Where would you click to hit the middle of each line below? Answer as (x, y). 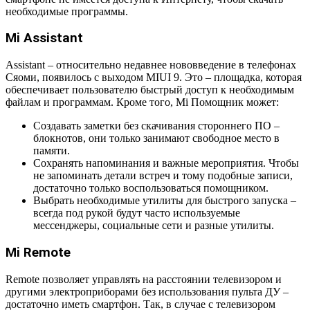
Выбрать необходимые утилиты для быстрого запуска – (165, 201)
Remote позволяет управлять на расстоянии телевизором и (144, 279)
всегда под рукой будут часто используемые (137, 213)
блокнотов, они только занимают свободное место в (156, 138)
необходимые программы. (67, 11)
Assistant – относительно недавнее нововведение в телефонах (151, 65)
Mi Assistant (44, 38)
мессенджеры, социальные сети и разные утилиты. (154, 226)
